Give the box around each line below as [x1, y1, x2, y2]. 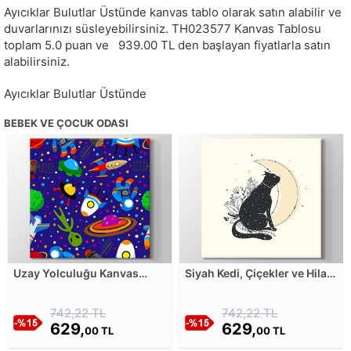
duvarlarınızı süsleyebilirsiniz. [4, 21, 172, 37]
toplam [4, 38, 45, 53]
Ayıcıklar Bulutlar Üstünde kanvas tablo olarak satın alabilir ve [4, 5, 342, 20]
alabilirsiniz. [4, 54, 70, 70]
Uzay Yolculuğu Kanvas [13, 266, 139, 280]
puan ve [65, 38, 112, 53]
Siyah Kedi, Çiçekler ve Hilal [185, 266, 330, 280]
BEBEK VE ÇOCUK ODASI [4, 117, 128, 130]
